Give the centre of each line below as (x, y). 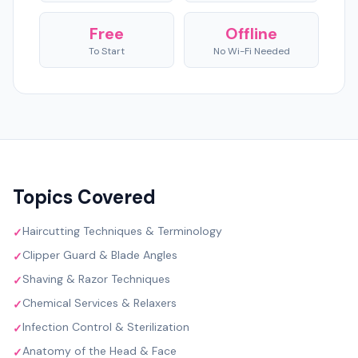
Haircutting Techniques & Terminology (122, 231)
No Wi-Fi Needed (251, 51)
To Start (107, 51)
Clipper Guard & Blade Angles (100, 255)
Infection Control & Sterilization (106, 327)
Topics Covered (84, 197)
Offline (251, 34)
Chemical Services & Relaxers (99, 303)
